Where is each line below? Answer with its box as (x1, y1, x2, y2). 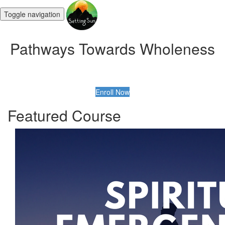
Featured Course (8, 104, 121, 126)
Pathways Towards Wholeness (10, 38, 215, 59)
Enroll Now (95, 87, 130, 97)
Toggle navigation (4, 9, 60, 19)
